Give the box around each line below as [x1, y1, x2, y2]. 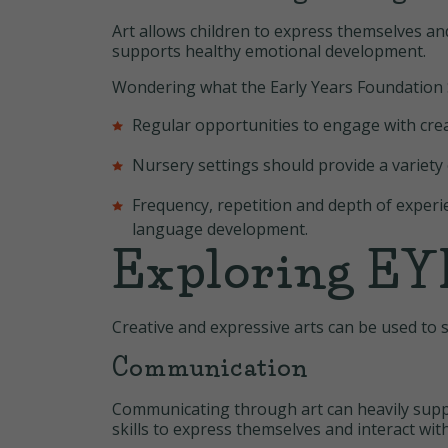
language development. [132, 218, 308, 240]
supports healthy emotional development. [112, 40, 430, 62]
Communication [112, 353, 309, 382]
